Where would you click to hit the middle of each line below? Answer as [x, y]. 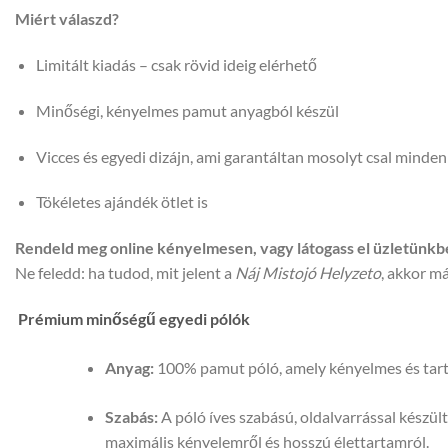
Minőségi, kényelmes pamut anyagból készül [187, 110]
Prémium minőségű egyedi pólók [132, 318]
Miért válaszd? [67, 19]
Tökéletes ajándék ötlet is [121, 202]
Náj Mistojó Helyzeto [308, 273]
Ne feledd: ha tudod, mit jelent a [125, 273]
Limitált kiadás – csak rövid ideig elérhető [176, 64]
